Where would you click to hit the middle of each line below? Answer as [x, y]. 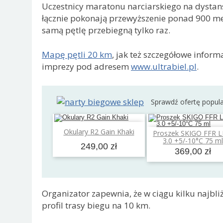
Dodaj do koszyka [103, 130]
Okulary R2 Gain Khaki [99, 132]
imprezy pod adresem [86, 67]
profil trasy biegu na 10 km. [96, 206]
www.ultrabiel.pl [164, 67]
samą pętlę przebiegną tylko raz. [106, 30]
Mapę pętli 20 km [77, 55]
